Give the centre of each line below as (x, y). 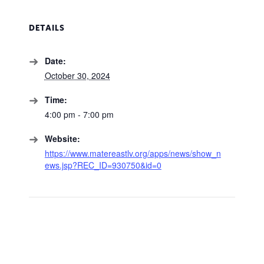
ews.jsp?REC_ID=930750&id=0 (103, 165)
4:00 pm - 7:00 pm (79, 115)
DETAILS (47, 28)
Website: (62, 139)
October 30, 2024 (77, 76)
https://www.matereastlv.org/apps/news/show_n (133, 154)
